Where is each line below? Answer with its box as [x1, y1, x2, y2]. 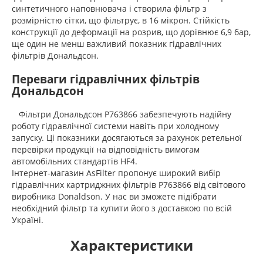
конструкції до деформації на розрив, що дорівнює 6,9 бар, [12, 26, 251, 38]
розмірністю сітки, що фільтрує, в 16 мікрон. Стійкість [12, 14, 230, 26]
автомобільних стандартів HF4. [12, 155, 137, 167]
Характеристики [70, 235, 193, 255]
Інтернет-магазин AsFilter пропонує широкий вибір [12, 167, 221, 178]
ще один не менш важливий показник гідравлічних [12, 38, 221, 49]
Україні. [12, 214, 43, 225]
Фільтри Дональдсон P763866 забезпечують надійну [12, 108, 231, 120]
